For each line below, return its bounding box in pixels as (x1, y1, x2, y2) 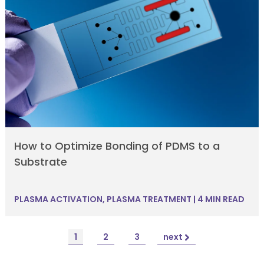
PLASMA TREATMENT (106, 193, 192, 205)
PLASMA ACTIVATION (14, 193, 103, 205)
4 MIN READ (195, 193, 245, 205)
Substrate (14, 154, 67, 169)
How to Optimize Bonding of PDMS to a (14, 138, 220, 153)
